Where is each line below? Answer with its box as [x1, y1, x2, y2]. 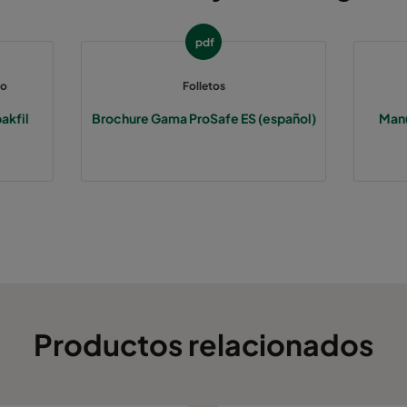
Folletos [182, 78, 225, 93]
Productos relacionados [34, 325, 373, 362]
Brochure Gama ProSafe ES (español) [91, 109, 316, 126]
